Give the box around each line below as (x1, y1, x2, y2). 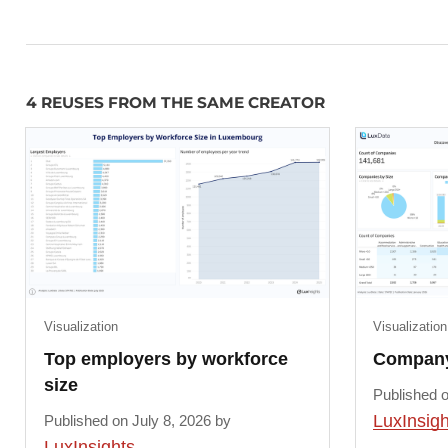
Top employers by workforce (43, 349, 288, 370)
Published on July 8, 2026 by (43, 412, 231, 430)
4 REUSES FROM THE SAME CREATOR (26, 93, 326, 113)
